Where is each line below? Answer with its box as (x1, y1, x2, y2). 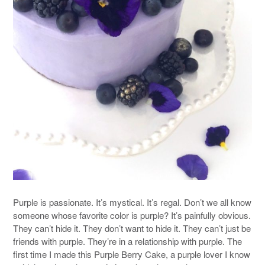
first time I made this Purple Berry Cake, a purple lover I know (13, 248, 250, 261)
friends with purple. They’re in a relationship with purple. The (13, 235, 242, 248)
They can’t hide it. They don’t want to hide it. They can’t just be (13, 222, 251, 235)
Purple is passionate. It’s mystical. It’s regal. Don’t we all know (13, 196, 251, 209)
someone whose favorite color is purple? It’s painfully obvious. (13, 209, 251, 222)
